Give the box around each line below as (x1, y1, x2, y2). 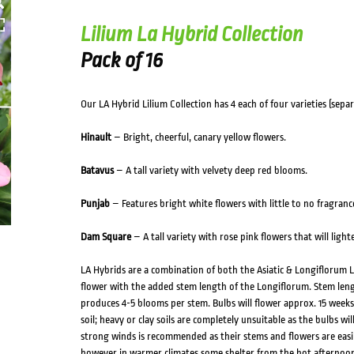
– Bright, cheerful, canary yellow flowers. (111, 131, 286, 143)
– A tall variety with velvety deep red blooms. (113, 164, 307, 176)
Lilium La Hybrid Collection (80, 22, 303, 46)
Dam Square (80, 231, 131, 243)
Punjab (80, 198, 110, 209)
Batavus (80, 164, 114, 176)
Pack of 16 (80, 48, 163, 72)
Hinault (80, 131, 111, 143)
